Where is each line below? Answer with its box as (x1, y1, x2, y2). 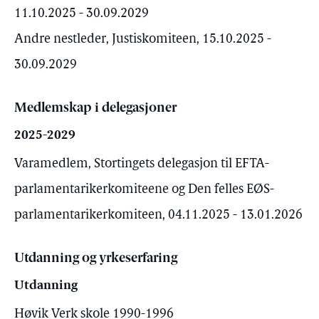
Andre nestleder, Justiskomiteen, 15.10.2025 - (14, 33, 271, 46)
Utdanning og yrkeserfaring (14, 252, 177, 266)
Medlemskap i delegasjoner (14, 102, 177, 115)
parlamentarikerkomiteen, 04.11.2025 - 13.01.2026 (14, 209, 303, 222)
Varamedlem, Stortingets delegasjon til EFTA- (14, 157, 269, 171)
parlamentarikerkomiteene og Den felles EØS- (14, 183, 274, 197)
